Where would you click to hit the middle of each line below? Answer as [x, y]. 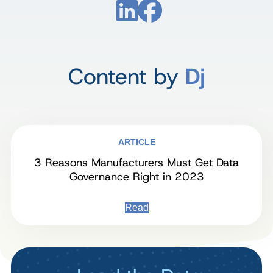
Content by [127, 76]
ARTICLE [136, 142]
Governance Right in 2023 [136, 177]
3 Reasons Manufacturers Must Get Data [136, 163]
